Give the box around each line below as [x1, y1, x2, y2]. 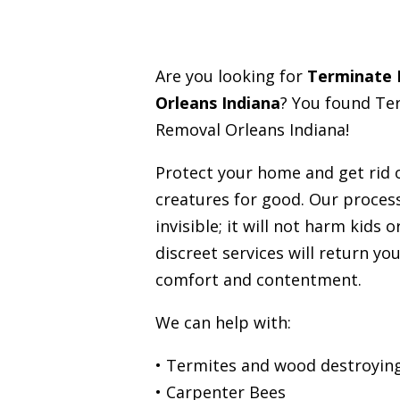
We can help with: [154, 311, 291, 333]
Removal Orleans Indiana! [154, 118, 349, 140]
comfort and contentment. [154, 268, 362, 290]
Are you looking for [154, 64, 307, 87]
